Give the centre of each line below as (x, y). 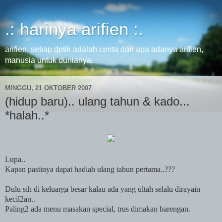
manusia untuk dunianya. (49, 60)
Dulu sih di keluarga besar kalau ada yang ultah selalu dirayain (103, 189)
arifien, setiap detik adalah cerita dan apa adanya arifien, (104, 49)
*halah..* (27, 115)
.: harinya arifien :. (74, 29)
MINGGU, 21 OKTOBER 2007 (48, 88)
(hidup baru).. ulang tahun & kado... (97, 101)
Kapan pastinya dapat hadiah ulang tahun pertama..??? (90, 169)
